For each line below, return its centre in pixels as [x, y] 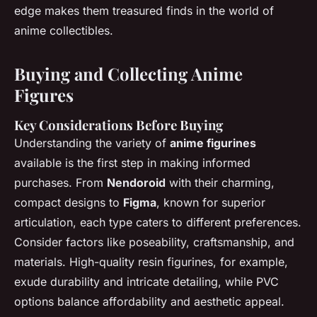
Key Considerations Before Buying [119, 125]
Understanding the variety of [92, 143]
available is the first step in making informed [132, 163]
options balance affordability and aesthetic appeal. [149, 301]
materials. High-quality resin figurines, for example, [151, 262]
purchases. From [60, 183]
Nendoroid [136, 183]
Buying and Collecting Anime [128, 74]
